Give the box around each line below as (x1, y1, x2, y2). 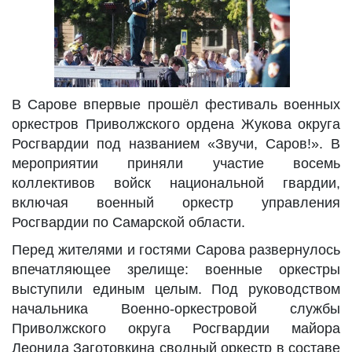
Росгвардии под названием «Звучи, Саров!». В (12, 136, 340, 152)
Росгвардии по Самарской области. (12, 214, 245, 230)
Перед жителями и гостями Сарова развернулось (12, 242, 340, 258)
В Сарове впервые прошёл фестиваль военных (12, 97, 340, 112)
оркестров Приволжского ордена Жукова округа (12, 116, 340, 132)
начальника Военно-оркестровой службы (12, 301, 340, 317)
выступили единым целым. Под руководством (12, 281, 340, 297)
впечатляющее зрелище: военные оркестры (12, 262, 340, 277)
